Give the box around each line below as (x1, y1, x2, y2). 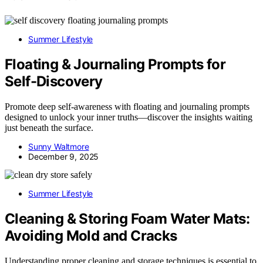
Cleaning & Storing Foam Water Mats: (5, 210, 249, 227)
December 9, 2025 (28, 151, 99, 161)
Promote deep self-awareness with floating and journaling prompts (5, 101, 249, 112)
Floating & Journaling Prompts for (5, 56, 226, 73)
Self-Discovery (5, 73, 103, 90)
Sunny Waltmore (28, 141, 89, 151)
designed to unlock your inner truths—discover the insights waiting (5, 112, 252, 122)
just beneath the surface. (5, 122, 93, 133)
